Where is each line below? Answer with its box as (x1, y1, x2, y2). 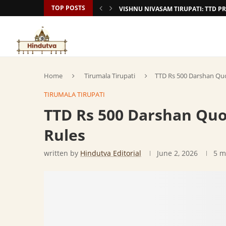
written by (44, 148, 80, 158)
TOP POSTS (51, 4, 85, 12)
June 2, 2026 (157, 148, 198, 158)
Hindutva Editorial (80, 148, 141, 158)
